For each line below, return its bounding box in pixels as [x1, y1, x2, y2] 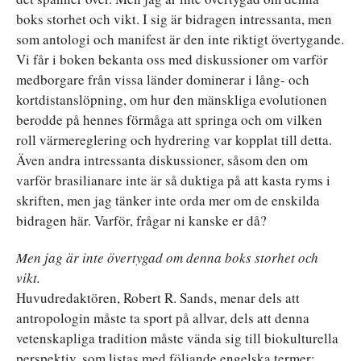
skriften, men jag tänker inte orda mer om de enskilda [16, 190, 320, 210]
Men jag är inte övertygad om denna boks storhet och [16, 247, 318, 267]
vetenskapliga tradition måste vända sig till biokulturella [16, 328, 338, 347]
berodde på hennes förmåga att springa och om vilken [16, 110, 322, 129]
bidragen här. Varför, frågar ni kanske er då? [16, 210, 267, 230]
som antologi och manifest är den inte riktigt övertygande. [16, 29, 344, 48]
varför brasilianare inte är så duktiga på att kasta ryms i [16, 170, 330, 189]
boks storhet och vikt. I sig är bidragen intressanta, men [16, 9, 332, 28]
